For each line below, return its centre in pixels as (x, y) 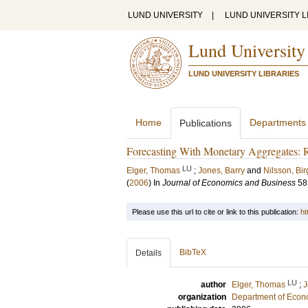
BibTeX (193, 252)
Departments (278, 122)
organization (202, 297)
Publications (206, 123)
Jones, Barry (221, 170)
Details (148, 253)
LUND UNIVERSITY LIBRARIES (244, 74)
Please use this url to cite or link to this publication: (216, 212)
